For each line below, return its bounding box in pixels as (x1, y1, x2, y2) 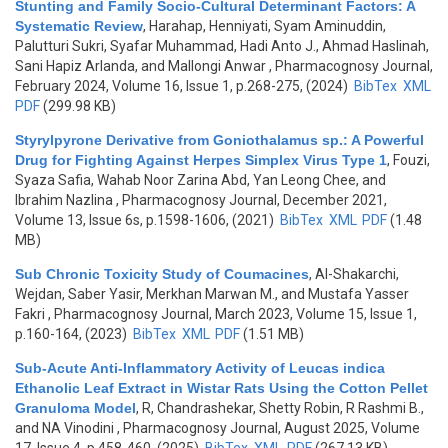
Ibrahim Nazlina (15, 192, 113, 208)
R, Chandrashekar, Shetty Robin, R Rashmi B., (142, 400, 424, 416)
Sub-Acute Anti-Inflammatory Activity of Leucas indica (15, 360, 385, 376)
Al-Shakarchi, (315, 266, 399, 282)
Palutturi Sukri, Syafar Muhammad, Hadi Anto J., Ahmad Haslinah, (15, 38, 429, 54)
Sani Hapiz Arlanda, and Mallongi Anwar (15, 58, 266, 74)
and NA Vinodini (15, 420, 114, 436)
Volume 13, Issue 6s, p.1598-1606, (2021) (15, 212, 277, 228)
